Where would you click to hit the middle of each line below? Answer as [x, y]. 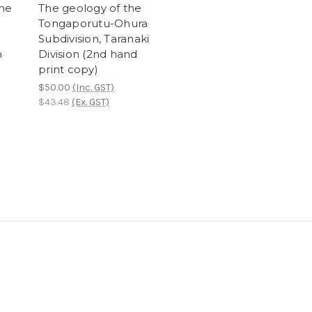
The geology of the [90, 8]
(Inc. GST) [93, 88]
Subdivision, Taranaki [94, 39]
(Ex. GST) [91, 102]
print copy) [68, 70]
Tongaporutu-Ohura [93, 24]
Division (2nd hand [88, 54]
